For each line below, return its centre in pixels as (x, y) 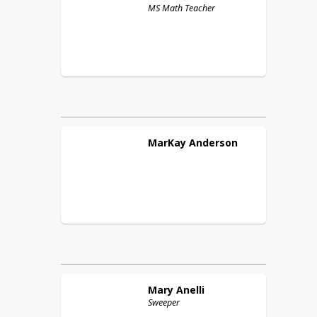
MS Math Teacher (181, 8)
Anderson (213, 143)
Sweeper (164, 302)
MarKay (167, 143)
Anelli (190, 290)
